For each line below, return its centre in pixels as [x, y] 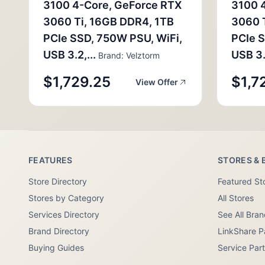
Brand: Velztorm [128, 55]
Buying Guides [56, 248]
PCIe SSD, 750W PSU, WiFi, [113, 38]
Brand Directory [59, 231]
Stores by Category [66, 198]
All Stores [236, 198]
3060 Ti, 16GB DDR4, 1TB [109, 22]
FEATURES [51, 160]
